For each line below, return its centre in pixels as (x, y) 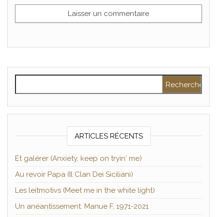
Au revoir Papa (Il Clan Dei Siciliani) (74, 175)
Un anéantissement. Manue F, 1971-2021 (82, 207)
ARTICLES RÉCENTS (108, 136)
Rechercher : (38, 80)
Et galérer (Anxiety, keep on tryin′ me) (78, 159)
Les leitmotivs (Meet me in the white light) (85, 191)
